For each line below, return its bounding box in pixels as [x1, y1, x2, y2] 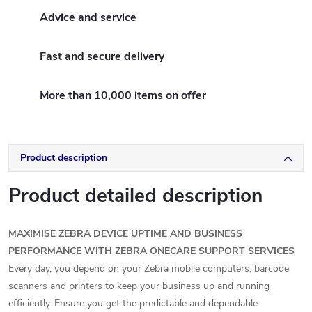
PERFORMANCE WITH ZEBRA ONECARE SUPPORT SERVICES [8, 244, 295, 258]
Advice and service [40, 10, 136, 25]
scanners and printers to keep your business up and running [8, 279, 270, 292]
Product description [20, 151, 107, 164]
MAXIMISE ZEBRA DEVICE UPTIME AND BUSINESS [8, 227, 242, 240]
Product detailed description [8, 182, 263, 209]
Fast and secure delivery [40, 49, 164, 64]
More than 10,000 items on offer [40, 88, 206, 103]
